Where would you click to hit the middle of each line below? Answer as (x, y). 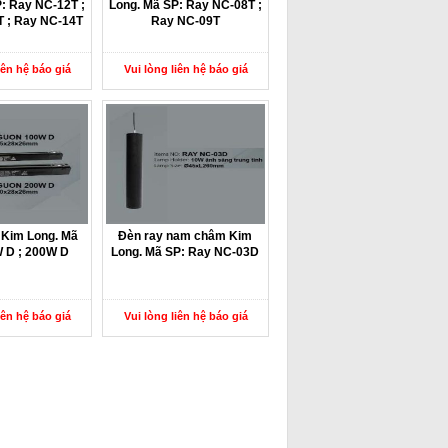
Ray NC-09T (185, 21)
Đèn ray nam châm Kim (185, 236)
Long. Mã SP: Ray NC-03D (185, 252)
